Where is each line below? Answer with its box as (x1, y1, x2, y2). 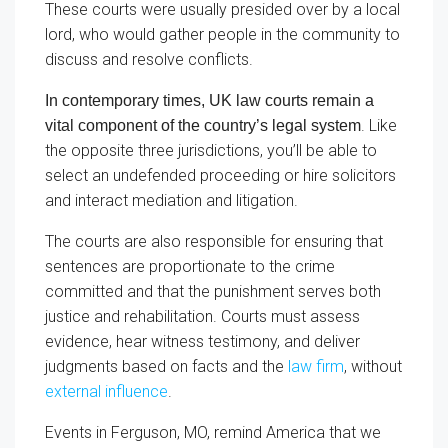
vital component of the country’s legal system (45, 116, 361, 134)
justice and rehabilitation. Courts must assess (45, 306, 360, 326)
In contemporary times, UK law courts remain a (45, 91, 374, 109)
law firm (288, 356, 344, 376)
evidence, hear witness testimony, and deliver (45, 331, 360, 351)
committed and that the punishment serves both (45, 281, 381, 301)
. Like (361, 115, 397, 135)
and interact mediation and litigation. (45, 190, 298, 210)
